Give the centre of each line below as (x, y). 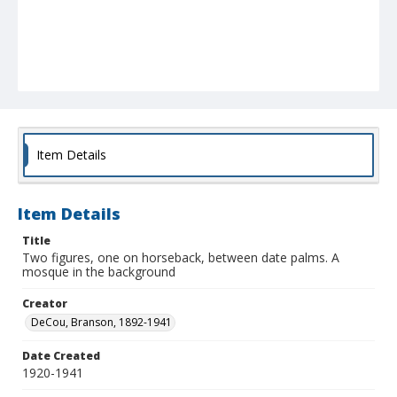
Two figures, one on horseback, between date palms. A (181, 258)
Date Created (61, 356)
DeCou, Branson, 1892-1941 (101, 323)
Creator (45, 304)
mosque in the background (99, 272)
